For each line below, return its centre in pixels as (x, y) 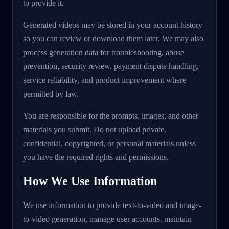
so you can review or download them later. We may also (113, 39)
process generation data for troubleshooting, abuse (104, 53)
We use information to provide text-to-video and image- (112, 205)
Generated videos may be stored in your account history (113, 25)
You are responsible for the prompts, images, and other (111, 116)
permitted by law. (51, 94)
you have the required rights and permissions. (96, 157)
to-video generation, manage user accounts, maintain (107, 219)
